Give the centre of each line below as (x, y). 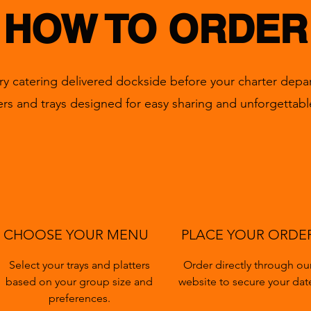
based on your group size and (79, 281)
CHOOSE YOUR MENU (76, 235)
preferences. (79, 298)
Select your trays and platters (79, 265)
